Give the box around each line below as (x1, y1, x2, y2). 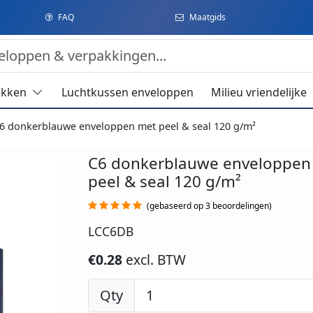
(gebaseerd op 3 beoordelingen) (146, 200, 272, 212)
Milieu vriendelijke (211, 85, 307, 101)
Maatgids (189, 11, 226, 23)
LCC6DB (87, 223, 133, 240)
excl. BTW (125, 250, 186, 270)
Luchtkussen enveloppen (61, 85, 194, 101)
